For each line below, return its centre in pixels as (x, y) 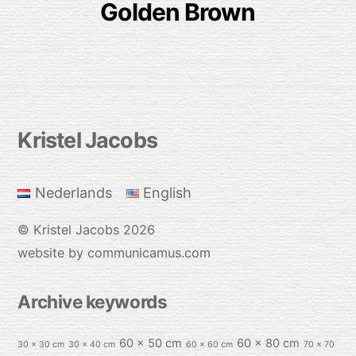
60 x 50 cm (151, 343)
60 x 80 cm (269, 343)
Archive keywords (93, 302)
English (168, 193)
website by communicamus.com (114, 253)
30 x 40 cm (92, 344)
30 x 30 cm (41, 344)
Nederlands (73, 193)
